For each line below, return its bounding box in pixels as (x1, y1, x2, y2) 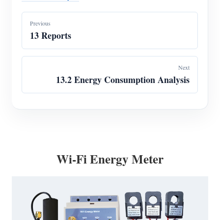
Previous (30, 19, 51, 27)
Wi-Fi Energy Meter (56, 150, 164, 168)
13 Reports (30, 29, 71, 42)
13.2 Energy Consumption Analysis (56, 73, 190, 86)
